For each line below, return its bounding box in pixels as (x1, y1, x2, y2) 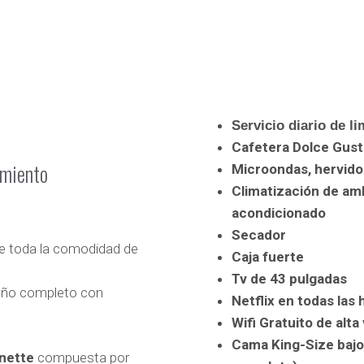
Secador (232, 226, 286, 243)
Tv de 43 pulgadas (232, 270, 347, 287)
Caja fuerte (232, 248, 304, 265)
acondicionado (232, 204, 326, 221)
